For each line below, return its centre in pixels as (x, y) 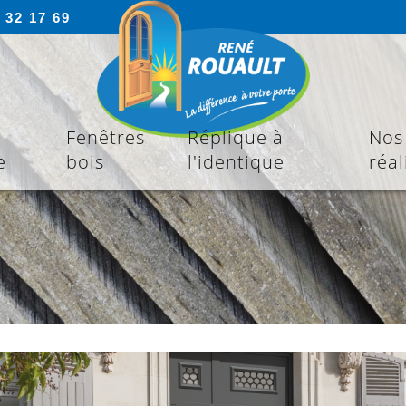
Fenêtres (106, 137)
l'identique (237, 162)
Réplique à (236, 137)
